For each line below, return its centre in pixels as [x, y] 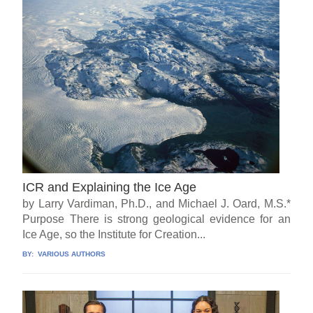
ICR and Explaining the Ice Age [110, 187]
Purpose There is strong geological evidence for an [156, 219]
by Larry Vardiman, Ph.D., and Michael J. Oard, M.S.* [156, 203]
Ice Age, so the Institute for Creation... [114, 234]
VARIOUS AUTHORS [71, 254]
